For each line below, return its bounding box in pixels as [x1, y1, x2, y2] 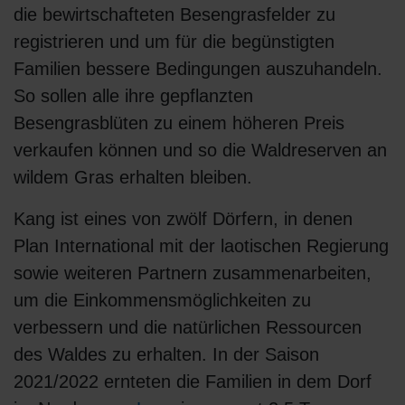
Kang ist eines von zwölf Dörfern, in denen [14, 209, 353, 230]
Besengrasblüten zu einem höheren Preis [14, 113, 344, 134]
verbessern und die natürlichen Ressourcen [14, 317, 362, 338]
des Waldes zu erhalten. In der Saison [14, 344, 319, 365]
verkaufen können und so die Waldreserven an [14, 140, 387, 161]
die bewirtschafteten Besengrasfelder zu [14, 5, 335, 25]
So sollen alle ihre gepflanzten [14, 86, 253, 107]
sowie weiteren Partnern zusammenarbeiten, [14, 263, 372, 284]
